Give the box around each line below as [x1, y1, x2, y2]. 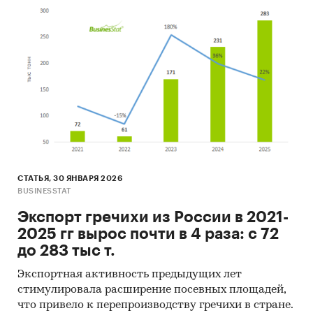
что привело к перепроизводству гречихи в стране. [17, 299, 293, 311]
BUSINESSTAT [17, 187, 71, 195]
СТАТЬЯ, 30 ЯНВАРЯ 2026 [17, 174, 122, 182]
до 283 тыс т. [17, 242, 115, 259]
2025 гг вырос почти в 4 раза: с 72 [17, 226, 279, 242]
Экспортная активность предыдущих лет [17, 268, 242, 280]
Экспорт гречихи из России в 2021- [17, 209, 289, 225]
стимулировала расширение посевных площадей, [17, 284, 286, 296]
